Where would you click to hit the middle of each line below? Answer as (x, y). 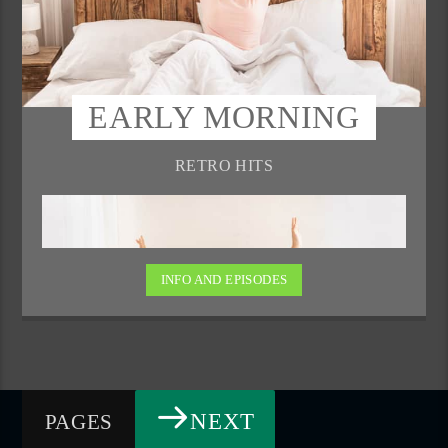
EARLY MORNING (224, 117)
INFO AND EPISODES (224, 280)
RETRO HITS (224, 165)
